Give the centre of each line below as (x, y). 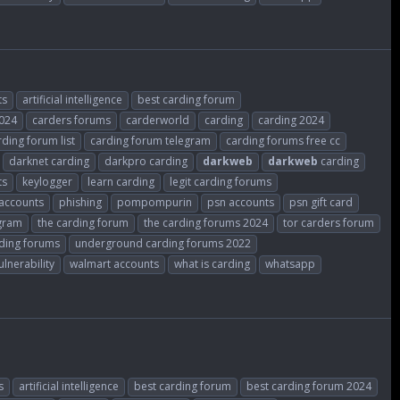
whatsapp (290, 263)
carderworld (158, 120)
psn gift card (321, 202)
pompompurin (154, 202)
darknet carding (49, 161)
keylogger (47, 181)
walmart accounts (114, 263)
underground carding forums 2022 (163, 243)
